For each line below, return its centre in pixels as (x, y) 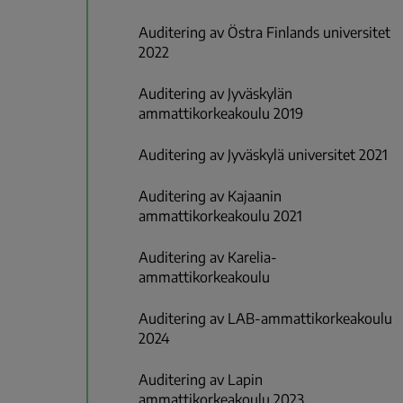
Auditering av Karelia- (208, 258)
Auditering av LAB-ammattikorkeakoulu (265, 319)
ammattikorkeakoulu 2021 (220, 216)
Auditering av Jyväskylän (215, 94)
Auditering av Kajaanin (210, 197)
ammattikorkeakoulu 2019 (221, 114)
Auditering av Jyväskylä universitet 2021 (263, 155)
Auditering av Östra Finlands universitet (264, 33)
